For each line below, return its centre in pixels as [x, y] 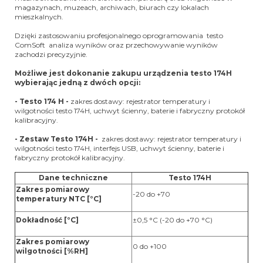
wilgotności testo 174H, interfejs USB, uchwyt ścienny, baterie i [119, 149]
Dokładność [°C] [47, 220]
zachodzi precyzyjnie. [52, 55]
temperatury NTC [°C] [59, 199]
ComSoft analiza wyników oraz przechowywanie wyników [116, 45]
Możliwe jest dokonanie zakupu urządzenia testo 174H [123, 73]
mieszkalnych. [39, 17]
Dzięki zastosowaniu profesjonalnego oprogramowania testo [119, 36]
